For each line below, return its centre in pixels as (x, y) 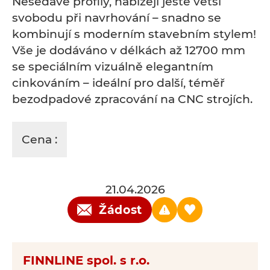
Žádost (121, 210)
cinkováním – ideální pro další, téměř (118, 83)
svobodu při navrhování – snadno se (117, 18)
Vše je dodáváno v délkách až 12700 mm (129, 50)
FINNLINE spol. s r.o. (86, 260)
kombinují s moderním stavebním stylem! (134, 34)
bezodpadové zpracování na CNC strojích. (132, 99)
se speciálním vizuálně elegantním (113, 67)
